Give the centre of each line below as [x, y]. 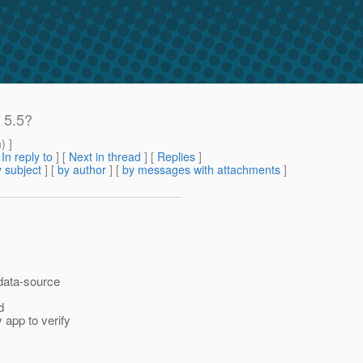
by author [82, 170]
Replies [176, 157]
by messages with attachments [201, 170]
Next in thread [105, 157]
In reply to [27, 157]
